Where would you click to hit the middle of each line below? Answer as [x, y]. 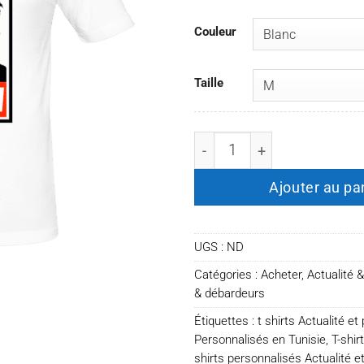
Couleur [215, 31]
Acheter [281, 274]
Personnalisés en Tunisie [260, 339]
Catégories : [227, 274]
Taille [209, 82]
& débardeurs [230, 293]
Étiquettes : [226, 321]
